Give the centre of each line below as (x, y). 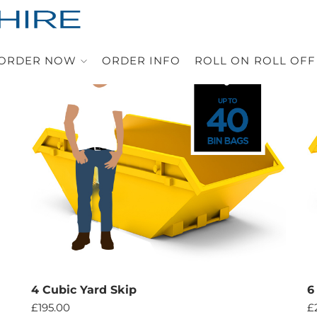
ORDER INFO (141, 60)
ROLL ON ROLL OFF (255, 60)
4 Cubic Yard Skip (84, 289)
